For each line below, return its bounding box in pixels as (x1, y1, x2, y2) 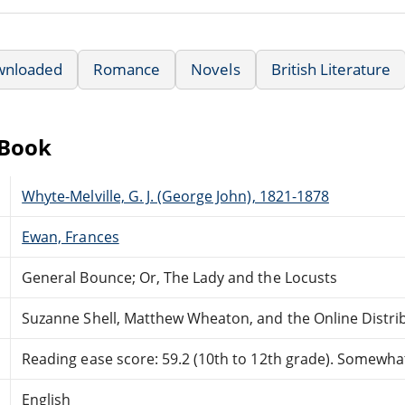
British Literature (270, 58, 391, 80)
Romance (93, 58, 161, 80)
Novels (191, 58, 240, 80)
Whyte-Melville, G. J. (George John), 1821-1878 (22, 185, 329, 206)
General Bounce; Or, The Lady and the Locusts (22, 267, 337, 287)
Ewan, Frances (22, 226, 119, 247)
